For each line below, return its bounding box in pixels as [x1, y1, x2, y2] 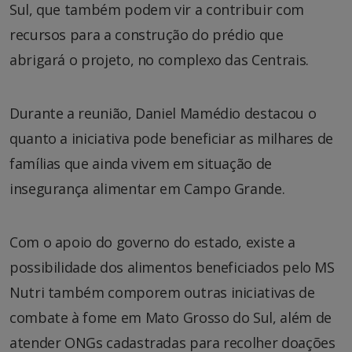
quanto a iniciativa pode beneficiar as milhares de [9, 128, 334, 148]
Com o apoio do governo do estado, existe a [9, 232, 295, 251]
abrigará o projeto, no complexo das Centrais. [9, 49, 309, 69]
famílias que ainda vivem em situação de [9, 153, 272, 173]
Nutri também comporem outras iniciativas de [9, 282, 315, 302]
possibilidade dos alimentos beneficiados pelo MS [9, 257, 335, 277]
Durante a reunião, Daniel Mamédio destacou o [9, 103, 317, 123]
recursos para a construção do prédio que [9, 24, 284, 44]
